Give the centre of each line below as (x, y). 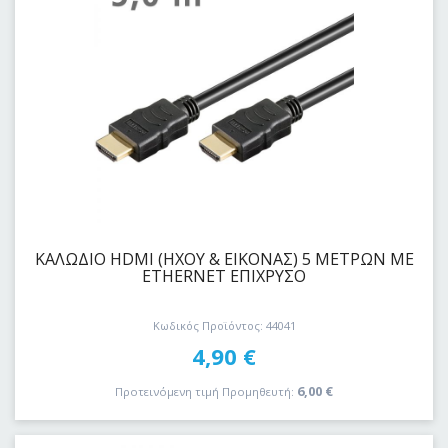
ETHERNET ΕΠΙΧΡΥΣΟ (224, 275)
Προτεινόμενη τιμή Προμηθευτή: (204, 391)
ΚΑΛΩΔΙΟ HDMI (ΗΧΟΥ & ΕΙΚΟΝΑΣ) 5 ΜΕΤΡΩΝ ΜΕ (224, 258)
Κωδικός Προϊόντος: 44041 (224, 326)
